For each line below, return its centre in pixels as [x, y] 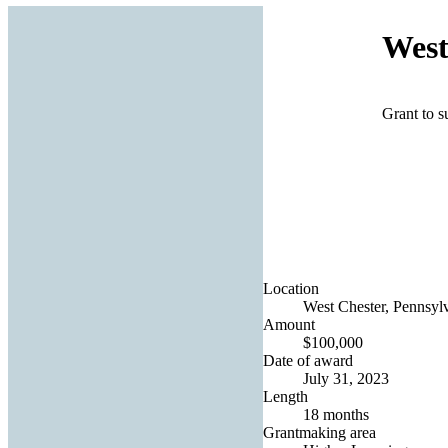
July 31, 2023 [346, 378]
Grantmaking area [319, 432]
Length [285, 396]
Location [291, 288]
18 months [336, 414]
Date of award [308, 360]
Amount [289, 324]
